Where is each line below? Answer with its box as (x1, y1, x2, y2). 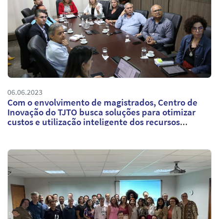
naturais (7, 125, 41, 137)
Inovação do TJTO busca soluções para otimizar (7, 106, 196, 118)
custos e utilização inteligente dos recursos (7, 115, 180, 128)
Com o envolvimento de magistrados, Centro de (7, 96, 197, 108)
